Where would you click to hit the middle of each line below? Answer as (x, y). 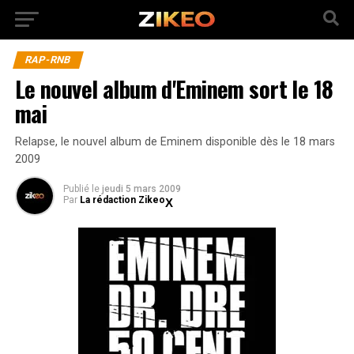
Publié (76, 189)
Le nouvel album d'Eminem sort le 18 (174, 88)
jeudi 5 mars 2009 (141, 189)
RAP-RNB (48, 60)
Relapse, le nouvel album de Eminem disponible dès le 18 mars (175, 142)
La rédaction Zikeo (122, 200)
